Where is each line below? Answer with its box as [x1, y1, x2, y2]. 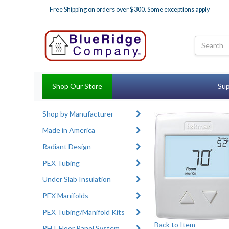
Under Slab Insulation [42, 174, 111, 184]
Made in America [42, 125, 96, 134]
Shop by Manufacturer [42, 109, 114, 118]
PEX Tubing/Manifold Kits [42, 207, 125, 216]
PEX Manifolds [42, 191, 89, 200]
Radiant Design [42, 142, 91, 151]
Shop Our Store [52, 81, 103, 90]
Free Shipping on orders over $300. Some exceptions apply [50, 6, 210, 13]
